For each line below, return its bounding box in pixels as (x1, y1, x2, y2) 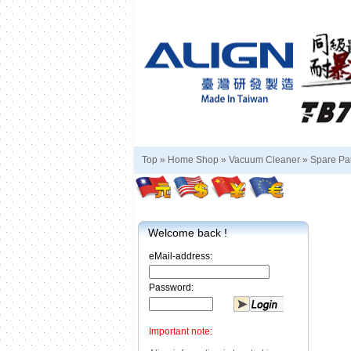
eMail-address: (149, 251, 212, 262)
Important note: (149, 326, 212, 337)
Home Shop (168, 154, 219, 165)
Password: (149, 282, 194, 293)
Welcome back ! (148, 226, 227, 239)
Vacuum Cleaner (229, 154, 300, 165)
